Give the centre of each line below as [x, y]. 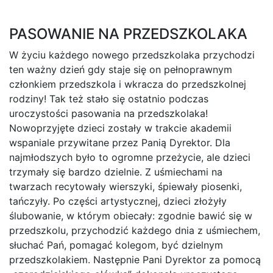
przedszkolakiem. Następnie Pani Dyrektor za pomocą [135, 260]
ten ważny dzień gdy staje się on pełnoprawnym [121, 70]
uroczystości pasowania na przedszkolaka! [108, 114]
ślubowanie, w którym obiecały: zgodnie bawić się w [131, 216]
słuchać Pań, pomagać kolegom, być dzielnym [116, 245]
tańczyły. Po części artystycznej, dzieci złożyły [118, 201]
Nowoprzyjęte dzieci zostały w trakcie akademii [120, 128]
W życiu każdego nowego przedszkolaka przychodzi [132, 55]
